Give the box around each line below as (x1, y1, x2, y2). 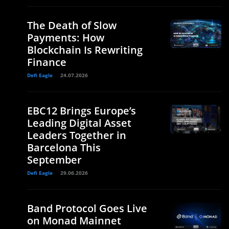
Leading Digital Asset (27, 116, 131, 130)
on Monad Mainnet (27, 213, 121, 227)
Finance (27, 55, 66, 69)
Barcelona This (27, 140, 101, 154)
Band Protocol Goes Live (27, 201, 147, 215)
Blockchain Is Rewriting (27, 42, 143, 57)
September (27, 152, 82, 167)
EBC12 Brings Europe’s (27, 103, 136, 118)
